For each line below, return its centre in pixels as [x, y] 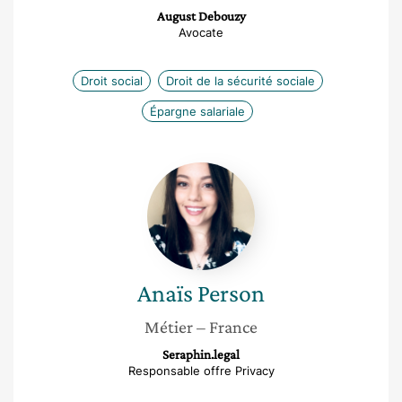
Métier [169, 327]
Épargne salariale [197, 111]
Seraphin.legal [201, 354]
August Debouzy [201, 16]
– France [227, 327]
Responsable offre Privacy [201, 371]
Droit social [111, 81]
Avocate [201, 32]
